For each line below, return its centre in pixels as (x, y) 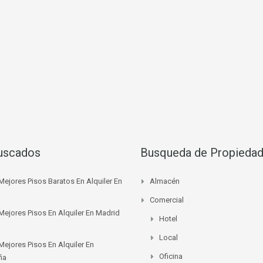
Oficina (171, 256)
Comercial (167, 200)
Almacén (165, 181)
